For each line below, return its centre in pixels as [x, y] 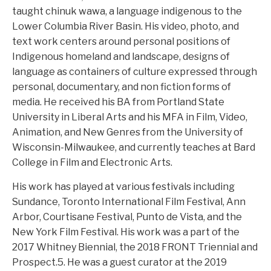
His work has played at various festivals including [123, 187]
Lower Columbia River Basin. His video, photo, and [126, 26]
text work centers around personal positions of [121, 41]
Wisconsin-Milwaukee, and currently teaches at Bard [134, 147]
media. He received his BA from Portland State [118, 102]
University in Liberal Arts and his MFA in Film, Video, [130, 117]
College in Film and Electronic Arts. [92, 162]
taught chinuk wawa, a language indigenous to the [127, 11]
